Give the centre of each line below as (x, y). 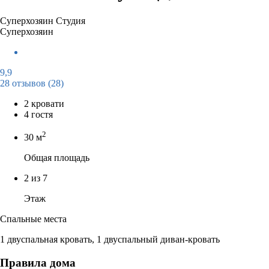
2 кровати (44, 103)
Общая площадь (57, 158)
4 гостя (38, 114)
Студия (71, 20)
